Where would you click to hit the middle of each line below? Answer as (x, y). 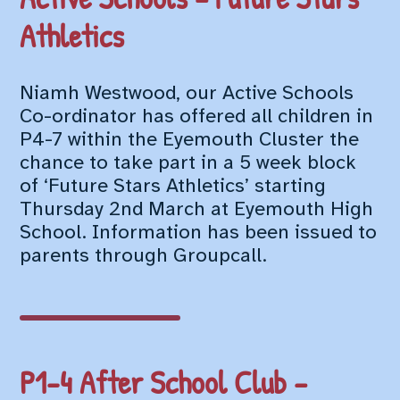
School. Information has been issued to (199, 233)
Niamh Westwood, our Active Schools (187, 93)
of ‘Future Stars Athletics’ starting (173, 186)
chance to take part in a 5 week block (188, 163)
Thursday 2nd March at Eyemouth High (197, 209)
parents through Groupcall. (144, 256)
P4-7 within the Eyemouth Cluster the (190, 140)
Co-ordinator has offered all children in (197, 117)
